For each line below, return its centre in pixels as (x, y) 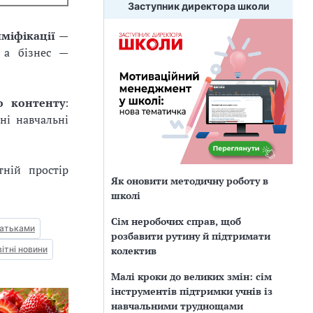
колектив (134, 250)
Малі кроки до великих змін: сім (191, 276)
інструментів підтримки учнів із (192, 291)
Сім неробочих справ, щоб (176, 221)
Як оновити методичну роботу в (190, 180)
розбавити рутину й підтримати (191, 235)
